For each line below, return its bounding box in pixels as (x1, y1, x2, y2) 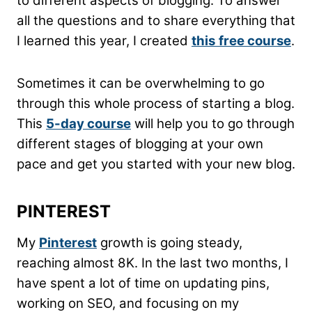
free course (219, 33, 291, 49)
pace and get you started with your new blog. (17, 156, 295, 173)
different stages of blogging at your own (17, 136, 263, 153)
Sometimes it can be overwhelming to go (17, 75, 265, 92)
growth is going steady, (97, 235, 242, 251)
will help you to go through (131, 116, 295, 132)
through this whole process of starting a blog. (17, 95, 295, 112)
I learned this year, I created (17, 33, 192, 49)
